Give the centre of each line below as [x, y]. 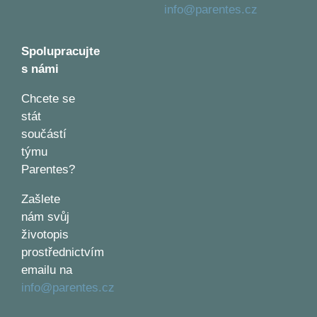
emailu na [46, 270]
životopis [45, 235]
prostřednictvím [62, 253]
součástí [44, 134]
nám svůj [45, 217]
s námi [40, 69]
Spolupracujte [60, 52]
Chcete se [48, 99]
